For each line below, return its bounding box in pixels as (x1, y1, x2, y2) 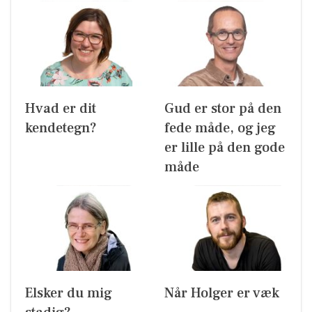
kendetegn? (25, 119, 97, 138)
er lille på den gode (164, 139, 285, 157)
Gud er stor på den (164, 100, 281, 118)
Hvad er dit (25, 100, 96, 118)
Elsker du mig (25, 284, 112, 303)
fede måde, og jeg (164, 119, 276, 138)
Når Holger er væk (164, 284, 279, 303)
